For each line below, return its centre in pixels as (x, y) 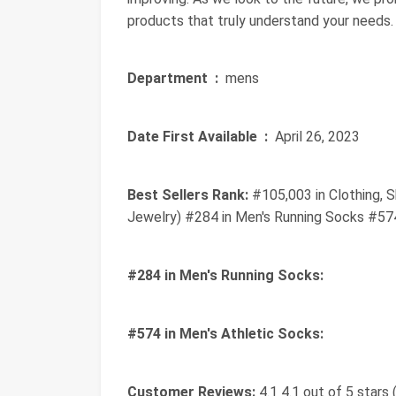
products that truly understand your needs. (260, 21)
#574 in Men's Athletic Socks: (225, 334)
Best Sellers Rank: (188, 195)
